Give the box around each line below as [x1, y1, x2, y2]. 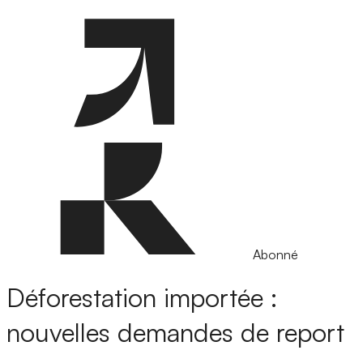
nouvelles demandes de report [6, 316, 344, 349]
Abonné [253, 246, 298, 263]
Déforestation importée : [6, 281, 278, 314]
